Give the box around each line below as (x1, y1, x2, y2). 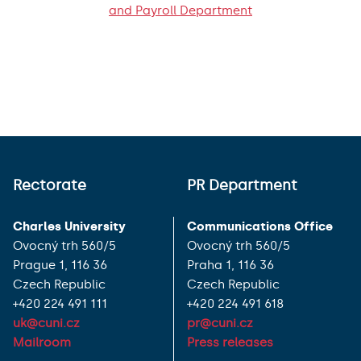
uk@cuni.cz (13, 315, 80, 330)
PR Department (187, 176, 297, 194)
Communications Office (187, 218, 333, 234)
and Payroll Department (109, 2, 252, 18)
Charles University (13, 218, 126, 234)
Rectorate (13, 176, 86, 194)
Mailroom (13, 334, 71, 350)
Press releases (187, 334, 273, 350)
